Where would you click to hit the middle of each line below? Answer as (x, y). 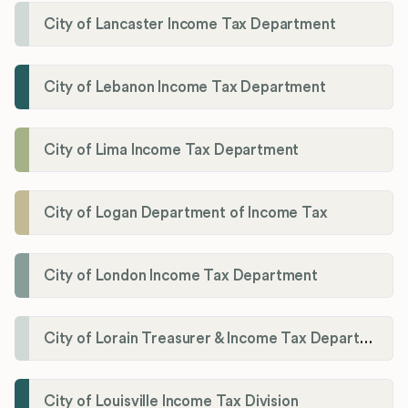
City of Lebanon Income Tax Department (185, 87)
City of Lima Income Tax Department (172, 150)
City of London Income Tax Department (181, 276)
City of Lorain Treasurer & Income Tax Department (366, 339)
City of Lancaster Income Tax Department (190, 25)
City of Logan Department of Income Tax (186, 213)
